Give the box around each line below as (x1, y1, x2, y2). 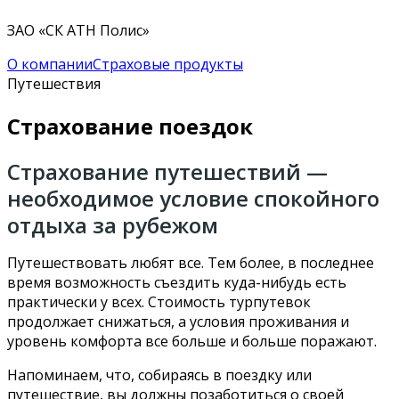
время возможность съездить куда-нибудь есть (7, 272, 346, 292)
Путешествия (7, 73, 101, 94)
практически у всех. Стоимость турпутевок (7, 291, 311, 312)
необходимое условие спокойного (7, 183, 379, 213)
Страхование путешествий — (7, 156, 328, 186)
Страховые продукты (93, 53, 243, 74)
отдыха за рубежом (7, 209, 218, 240)
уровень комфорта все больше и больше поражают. (7, 330, 377, 351)
